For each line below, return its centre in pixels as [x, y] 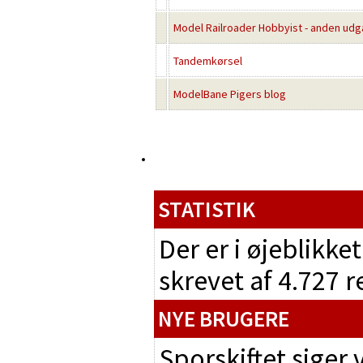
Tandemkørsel [208, 61]
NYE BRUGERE [224, 318]
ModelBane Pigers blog [230, 94]
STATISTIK [207, 209]
